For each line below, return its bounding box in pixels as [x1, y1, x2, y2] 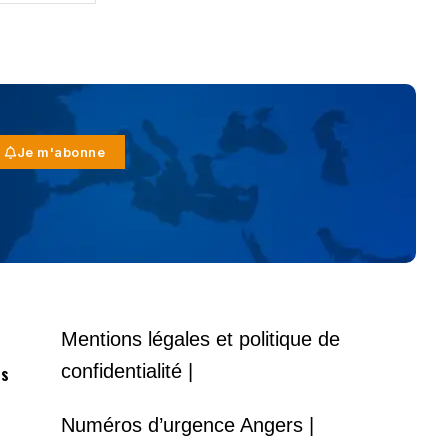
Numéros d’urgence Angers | [61, 414, 315, 437]
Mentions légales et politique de [61, 327, 341, 350]
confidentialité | [61, 359, 194, 382]
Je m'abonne [16, 144, 106, 161]
